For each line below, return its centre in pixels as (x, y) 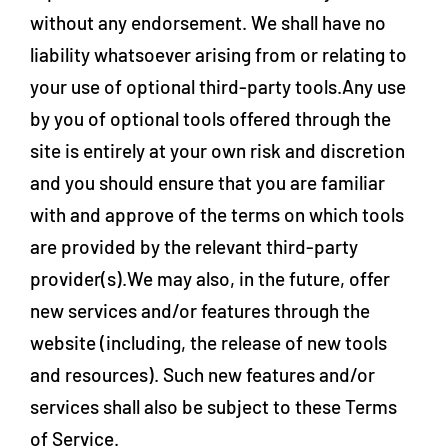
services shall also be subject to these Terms (213, 406)
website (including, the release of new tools (208, 342)
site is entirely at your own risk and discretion (217, 150)
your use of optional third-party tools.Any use (218, 86)
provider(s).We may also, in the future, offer (210, 278)
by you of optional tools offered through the (210, 118)
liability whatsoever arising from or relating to (218, 54)
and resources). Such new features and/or (202, 374)
